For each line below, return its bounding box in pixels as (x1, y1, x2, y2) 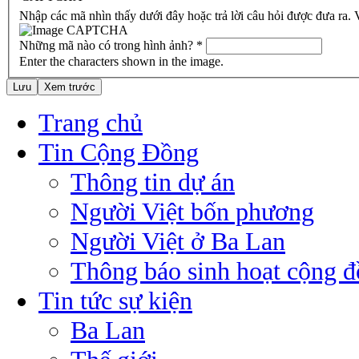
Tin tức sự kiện (38, 285, 192, 315)
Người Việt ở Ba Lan (71, 226, 285, 256)
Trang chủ (38, 107, 143, 137)
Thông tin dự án (71, 167, 235, 196)
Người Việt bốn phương (71, 196, 314, 226)
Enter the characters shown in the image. (19, 54, 224, 68)
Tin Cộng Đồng (38, 137, 199, 167)
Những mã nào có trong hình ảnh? (19, 38, 196, 52)
